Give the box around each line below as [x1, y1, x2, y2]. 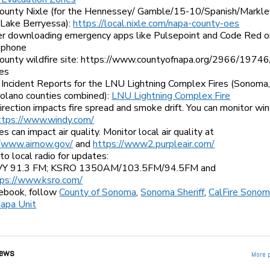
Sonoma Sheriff [140, 186, 205, 199]
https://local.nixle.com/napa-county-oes [73, 17, 240, 31]
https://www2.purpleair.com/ [93, 137, 215, 151]
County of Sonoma [59, 186, 137, 199]
